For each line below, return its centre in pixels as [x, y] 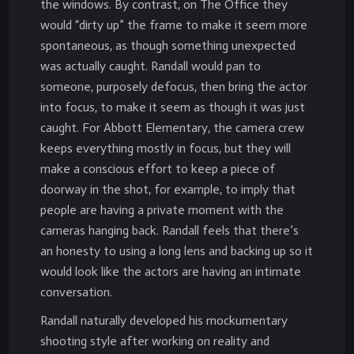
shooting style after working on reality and [155, 341]
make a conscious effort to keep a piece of [158, 168]
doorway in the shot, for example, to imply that [168, 189]
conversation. [76, 292]
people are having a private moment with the [162, 209]
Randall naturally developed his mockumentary [164, 320]
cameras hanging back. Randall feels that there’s [169, 230]
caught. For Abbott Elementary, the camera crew [172, 127]
